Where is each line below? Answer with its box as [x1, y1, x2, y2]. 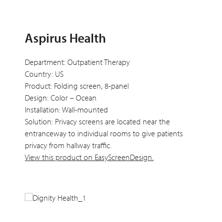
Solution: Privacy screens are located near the [25, 116, 170, 127]
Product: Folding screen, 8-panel [25, 81, 129, 91]
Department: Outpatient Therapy [25, 57, 130, 67]
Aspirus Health [25, 30, 106, 47]
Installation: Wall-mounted [25, 105, 108, 115]
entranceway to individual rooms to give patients [25, 128, 183, 139]
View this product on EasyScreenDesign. [25, 152, 154, 163]
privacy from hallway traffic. [25, 140, 111, 151]
